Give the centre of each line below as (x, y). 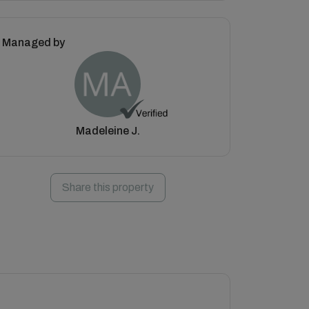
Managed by (33, 42)
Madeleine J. (108, 131)
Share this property (108, 187)
